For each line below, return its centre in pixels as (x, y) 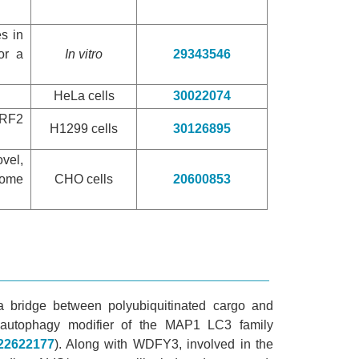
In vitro (84, 54)
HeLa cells (84, 95)
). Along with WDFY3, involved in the (164, 344)
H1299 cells (84, 128)
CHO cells (84, 179)
